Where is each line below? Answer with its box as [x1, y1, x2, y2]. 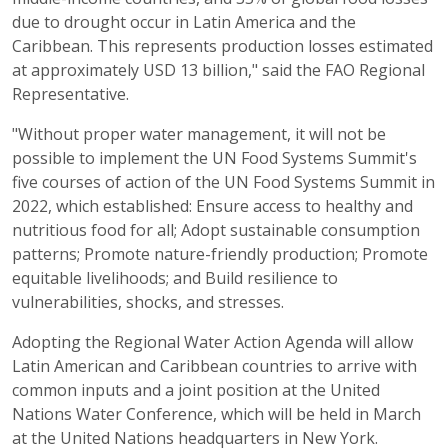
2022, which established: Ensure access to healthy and [12, 195, 413, 217]
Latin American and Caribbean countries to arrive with [12, 355, 417, 377]
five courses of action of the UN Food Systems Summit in [12, 171, 435, 193]
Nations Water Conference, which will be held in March [12, 403, 421, 425]
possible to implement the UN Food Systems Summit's [12, 147, 417, 169]
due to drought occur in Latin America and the [12, 11, 356, 33]
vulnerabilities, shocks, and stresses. [12, 291, 284, 313]
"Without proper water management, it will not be [12, 123, 386, 145]
